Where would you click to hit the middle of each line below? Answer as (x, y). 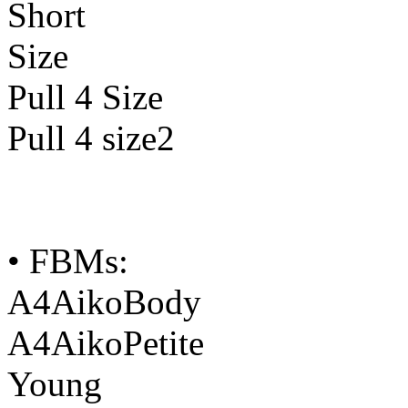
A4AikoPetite (106, 343)
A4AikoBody (104, 302)
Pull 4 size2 (91, 138)
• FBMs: (68, 261)
